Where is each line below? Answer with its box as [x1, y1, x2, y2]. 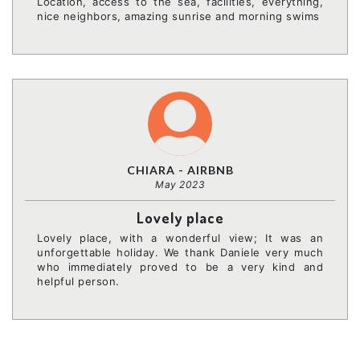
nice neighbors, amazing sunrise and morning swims [37, 9, 320, 22]
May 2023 [155, 178, 205, 190]
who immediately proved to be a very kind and [37, 260, 323, 273]
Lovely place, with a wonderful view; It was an [37, 231, 323, 244]
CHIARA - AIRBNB [126, 162, 234, 177]
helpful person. [37, 274, 120, 288]
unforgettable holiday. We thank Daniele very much [37, 245, 323, 259]
